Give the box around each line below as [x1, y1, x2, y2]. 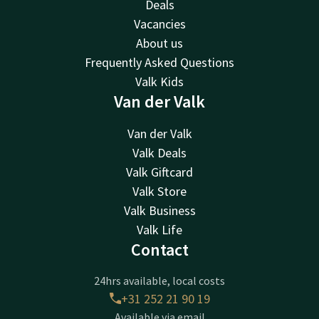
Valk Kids [135, 73, 184, 90]
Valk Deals [132, 144, 187, 161]
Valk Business [123, 202, 196, 219]
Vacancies [133, 15, 186, 32]
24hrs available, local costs [94, 273, 225, 288]
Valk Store [132, 182, 187, 199]
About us [136, 34, 183, 51]
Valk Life [137, 221, 182, 238]
